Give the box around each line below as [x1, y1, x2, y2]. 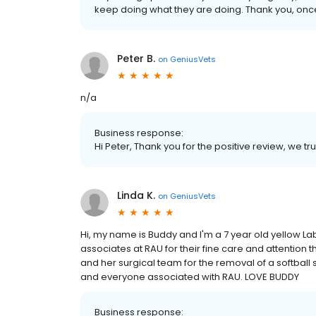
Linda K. [117, 188, 155, 202]
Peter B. [117, 51, 155, 66]
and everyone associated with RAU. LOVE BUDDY [80, 270, 299, 284]
